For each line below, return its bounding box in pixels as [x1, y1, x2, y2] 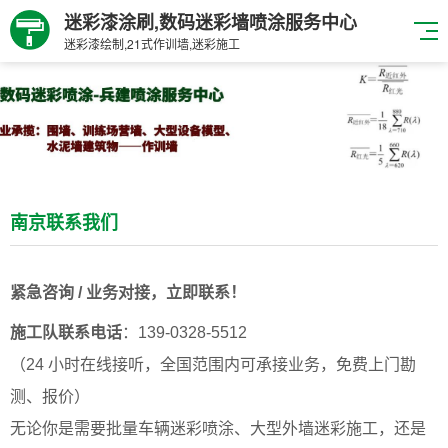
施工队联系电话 [10, 324, 122, 341]
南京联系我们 [10, 209, 118, 235]
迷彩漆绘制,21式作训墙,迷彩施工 [64, 35, 240, 52]
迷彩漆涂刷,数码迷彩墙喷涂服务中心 [64, 9, 357, 35]
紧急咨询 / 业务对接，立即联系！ [10, 284, 246, 301]
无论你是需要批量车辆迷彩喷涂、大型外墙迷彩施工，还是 [10, 420, 426, 437]
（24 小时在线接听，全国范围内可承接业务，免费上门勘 [10, 356, 416, 373]
